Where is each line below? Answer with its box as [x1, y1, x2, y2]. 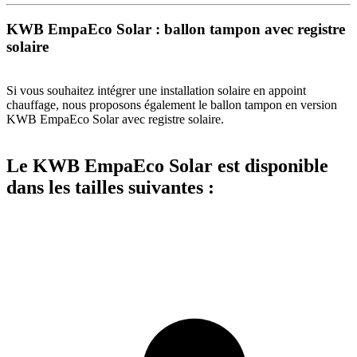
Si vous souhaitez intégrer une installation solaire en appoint [6, 83, 306, 97]
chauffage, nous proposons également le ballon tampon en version [6, 97, 337, 112]
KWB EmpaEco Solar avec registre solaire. [6, 112, 224, 126]
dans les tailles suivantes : [6, 176, 214, 198]
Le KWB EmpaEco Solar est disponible [6, 155, 328, 176]
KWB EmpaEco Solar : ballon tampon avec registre [6, 21, 345, 38]
